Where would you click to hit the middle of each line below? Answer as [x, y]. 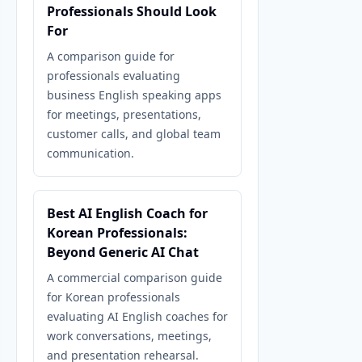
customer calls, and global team [134, 134]
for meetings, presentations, [124, 114]
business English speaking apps [134, 95]
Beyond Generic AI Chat [123, 252]
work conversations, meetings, [129, 336]
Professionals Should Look [132, 11]
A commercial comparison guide [135, 278]
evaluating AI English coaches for [137, 316]
